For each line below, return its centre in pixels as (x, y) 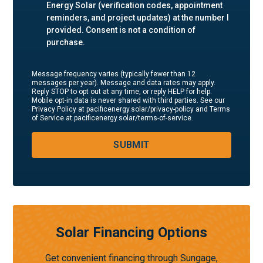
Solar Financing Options (131, 232)
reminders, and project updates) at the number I (138, 18)
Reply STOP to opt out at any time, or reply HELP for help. (122, 92)
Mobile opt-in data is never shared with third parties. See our (129, 100)
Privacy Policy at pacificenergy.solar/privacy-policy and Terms (131, 109)
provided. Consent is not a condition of (121, 30)
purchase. (66, 42)
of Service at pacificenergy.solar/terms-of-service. (113, 118)
